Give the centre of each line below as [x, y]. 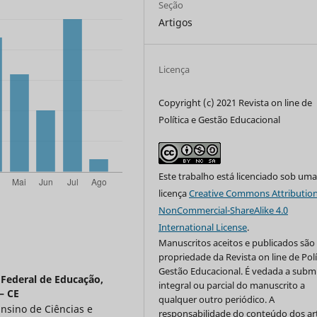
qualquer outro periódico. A [217, 299]
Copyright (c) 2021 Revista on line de [236, 102]
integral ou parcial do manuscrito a [232, 285]
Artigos [176, 22]
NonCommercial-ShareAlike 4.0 [224, 210]
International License [203, 227]
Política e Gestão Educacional [220, 119]
